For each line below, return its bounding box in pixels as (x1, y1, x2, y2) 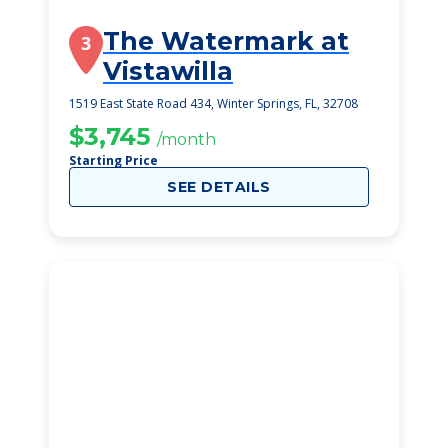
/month (157, 130, 216, 149)
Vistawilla (103, 56, 233, 86)
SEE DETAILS (167, 178, 271, 196)
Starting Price (69, 152, 158, 169)
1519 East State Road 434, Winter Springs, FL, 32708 (69, 95, 358, 112)
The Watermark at (103, 26, 349, 56)
